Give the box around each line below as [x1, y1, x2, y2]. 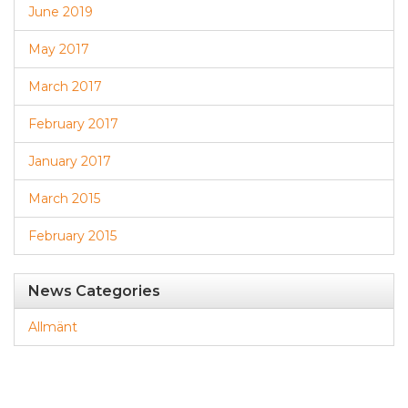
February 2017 [28, 116, 118, 132]
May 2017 [28, 41, 89, 57]
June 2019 [28, 4, 93, 20]
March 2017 [28, 78, 102, 95]
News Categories [28, 282, 160, 300]
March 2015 [28, 190, 100, 207]
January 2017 [28, 153, 111, 169]
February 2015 [28, 228, 117, 244]
